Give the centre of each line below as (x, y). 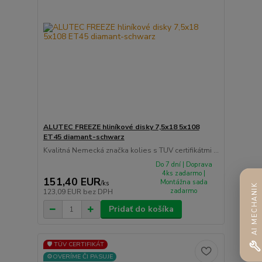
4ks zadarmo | (184, 173)
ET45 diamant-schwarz (84, 137)
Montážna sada (184, 182)
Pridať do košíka (141, 209)
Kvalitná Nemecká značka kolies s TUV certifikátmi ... (131, 150)
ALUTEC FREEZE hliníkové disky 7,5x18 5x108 (121, 127)
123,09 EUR (63, 192)
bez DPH (98, 192)
